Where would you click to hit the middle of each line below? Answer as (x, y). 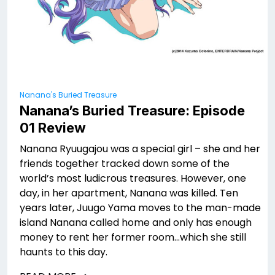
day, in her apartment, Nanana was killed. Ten (129, 193)
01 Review (53, 127)
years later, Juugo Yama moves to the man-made (140, 207)
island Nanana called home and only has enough (136, 222)
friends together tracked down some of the (125, 163)
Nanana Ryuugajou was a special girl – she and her (140, 149)
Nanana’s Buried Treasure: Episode (132, 110)
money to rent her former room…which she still (133, 237)
